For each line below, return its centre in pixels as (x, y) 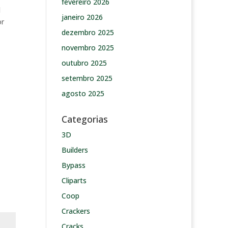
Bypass (73, 165)
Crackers (76, 211)
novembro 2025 (88, 48)
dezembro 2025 (88, 32)
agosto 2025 (83, 93)
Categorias (84, 119)
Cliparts (74, 180)
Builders (75, 150)
